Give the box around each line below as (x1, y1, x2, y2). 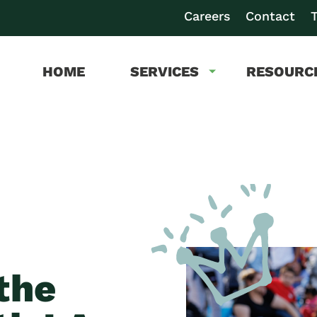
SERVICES (130, 63, 200, 80)
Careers (183, 8, 231, 23)
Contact (246, 8, 296, 23)
